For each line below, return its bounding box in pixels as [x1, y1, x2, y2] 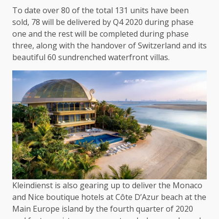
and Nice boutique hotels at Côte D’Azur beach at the [12, 192, 206, 203]
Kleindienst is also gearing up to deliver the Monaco [12, 180, 202, 191]
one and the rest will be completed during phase [12, 28, 189, 39]
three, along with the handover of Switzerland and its [12, 40, 207, 51]
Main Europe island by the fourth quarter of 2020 [12, 203, 193, 215]
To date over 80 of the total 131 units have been [12, 4, 189, 16]
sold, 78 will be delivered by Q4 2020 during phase [12, 16, 194, 27]
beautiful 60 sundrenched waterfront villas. [12, 51, 172, 63]
